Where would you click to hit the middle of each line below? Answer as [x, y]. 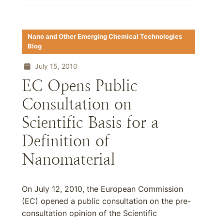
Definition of [66, 141]
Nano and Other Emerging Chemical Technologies [105, 37]
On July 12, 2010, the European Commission [102, 189]
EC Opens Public [80, 86]
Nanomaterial [69, 159]
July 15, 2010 [55, 66]
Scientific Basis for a [90, 123]
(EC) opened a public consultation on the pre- [106, 201]
